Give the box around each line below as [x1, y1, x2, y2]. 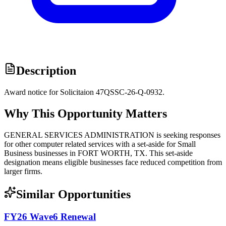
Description [16, 64, 76, 78]
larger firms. [4, 166, 42, 176]
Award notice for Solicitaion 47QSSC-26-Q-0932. [4, 88, 164, 97]
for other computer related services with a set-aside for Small [4, 139, 196, 148]
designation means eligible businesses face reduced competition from [4, 157, 222, 166]
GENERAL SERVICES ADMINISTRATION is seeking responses [4, 130, 220, 139]
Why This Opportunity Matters [4, 107, 167, 121]
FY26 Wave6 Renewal [4, 211, 96, 222]
